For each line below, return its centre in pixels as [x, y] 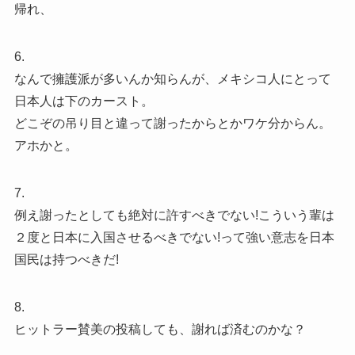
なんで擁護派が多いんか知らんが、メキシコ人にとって [172, 78]
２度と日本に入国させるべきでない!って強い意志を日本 [174, 237]
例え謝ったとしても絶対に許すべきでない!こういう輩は [174, 215]
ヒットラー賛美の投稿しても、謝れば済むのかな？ [160, 329]
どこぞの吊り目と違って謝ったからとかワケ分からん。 [172, 123]
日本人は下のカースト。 [84, 101]
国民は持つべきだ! [66, 259]
